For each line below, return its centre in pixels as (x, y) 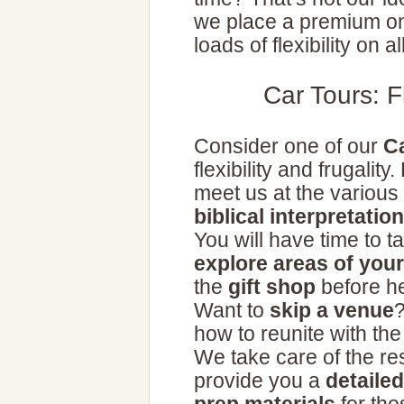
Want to (232, 310)
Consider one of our (289, 146)
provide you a (260, 381)
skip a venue (332, 310)
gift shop (272, 287)
